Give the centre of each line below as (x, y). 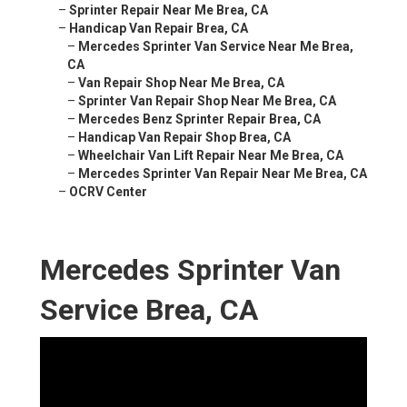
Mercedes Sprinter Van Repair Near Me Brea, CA (223, 174)
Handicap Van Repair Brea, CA (159, 29)
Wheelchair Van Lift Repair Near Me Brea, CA (211, 156)
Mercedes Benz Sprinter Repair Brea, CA (199, 119)
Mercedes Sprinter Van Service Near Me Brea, (216, 47)
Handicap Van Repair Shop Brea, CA (184, 138)
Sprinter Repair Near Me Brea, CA (169, 10)
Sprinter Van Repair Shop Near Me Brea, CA (207, 101)
